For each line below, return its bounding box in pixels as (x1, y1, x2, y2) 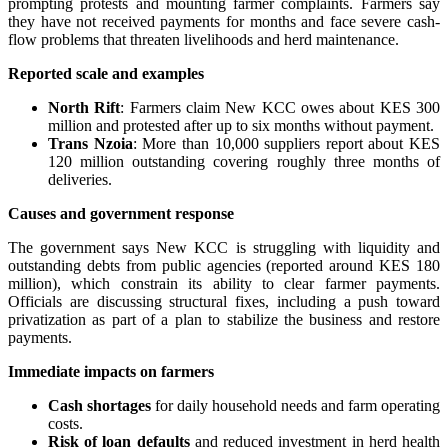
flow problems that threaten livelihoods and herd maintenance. (8, 30, 399, 48)
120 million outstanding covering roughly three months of (48, 152, 440, 170)
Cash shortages (48, 396, 151, 414)
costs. (48, 414, 83, 432)
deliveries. (48, 170, 112, 188)
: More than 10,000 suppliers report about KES (132, 134, 440, 152)
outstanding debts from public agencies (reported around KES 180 (8, 256, 440, 274)
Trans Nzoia (48, 134, 133, 152)
